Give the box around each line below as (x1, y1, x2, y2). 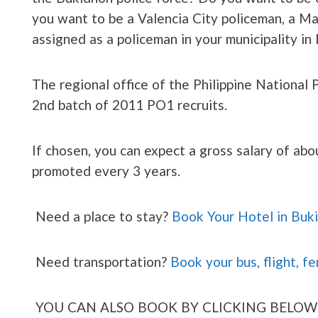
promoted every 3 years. (32, 162, 180, 179)
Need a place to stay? (35, 207, 172, 224)
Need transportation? (35, 253, 170, 270)
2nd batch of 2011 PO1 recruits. (32, 96, 227, 113)
